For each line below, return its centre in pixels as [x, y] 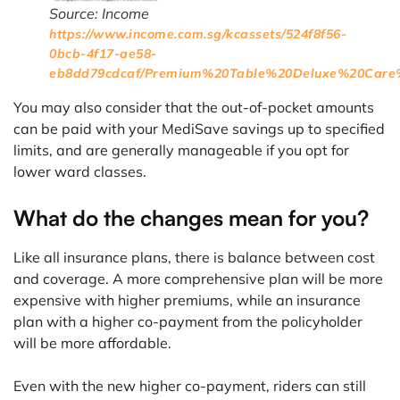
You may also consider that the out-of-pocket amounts [194, 108]
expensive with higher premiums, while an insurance [187, 300]
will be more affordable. [92, 343]
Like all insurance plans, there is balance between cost [194, 258]
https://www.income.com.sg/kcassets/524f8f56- [198, 34]
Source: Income [99, 14]
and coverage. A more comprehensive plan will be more [198, 279]
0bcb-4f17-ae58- [103, 54]
